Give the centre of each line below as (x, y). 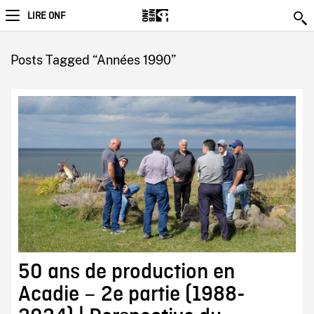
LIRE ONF (46, 16)
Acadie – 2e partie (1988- (131, 294)
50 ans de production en (126, 272)
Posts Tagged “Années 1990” (93, 60)
